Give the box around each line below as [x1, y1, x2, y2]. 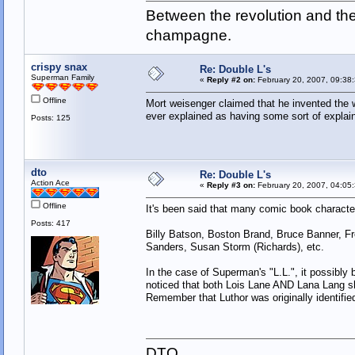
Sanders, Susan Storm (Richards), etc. [145, 241, 324, 254]
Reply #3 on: [206, 181, 255, 190]
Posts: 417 [30, 219, 71, 228]
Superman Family [30, 73, 94, 82]
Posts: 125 [30, 113, 71, 123]
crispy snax [30, 61, 87, 74]
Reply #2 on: [206, 75, 255, 85]
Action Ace [30, 178, 70, 188]
